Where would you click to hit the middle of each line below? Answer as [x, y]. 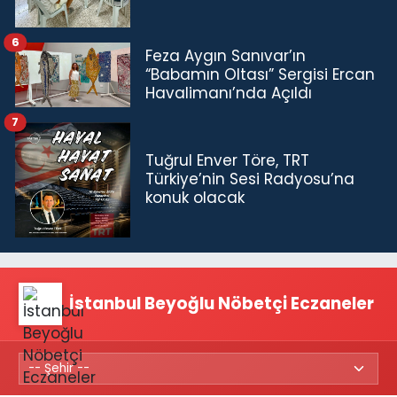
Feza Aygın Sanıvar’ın [226, 55]
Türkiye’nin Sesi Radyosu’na [250, 179]
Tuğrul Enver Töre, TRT [227, 161]
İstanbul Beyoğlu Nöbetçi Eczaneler [222, 304]
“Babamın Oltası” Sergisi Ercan [260, 74]
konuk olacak [195, 198]
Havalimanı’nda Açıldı [229, 93]
